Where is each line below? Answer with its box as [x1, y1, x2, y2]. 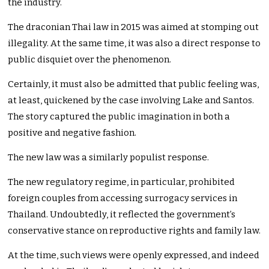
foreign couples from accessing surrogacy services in [8, 193, 238, 204]
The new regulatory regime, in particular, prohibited [8, 177, 235, 188]
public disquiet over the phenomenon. [8, 54, 172, 65]
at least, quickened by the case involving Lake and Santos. [8, 95, 255, 106]
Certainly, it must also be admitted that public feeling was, [8, 79, 259, 90]
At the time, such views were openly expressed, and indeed [8, 250, 260, 261]
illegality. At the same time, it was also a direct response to [8, 38, 261, 49]
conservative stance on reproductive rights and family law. [8, 225, 261, 237]
